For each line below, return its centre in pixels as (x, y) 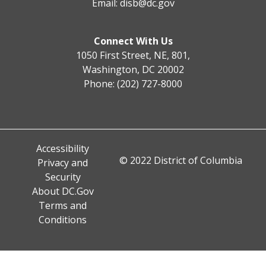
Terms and (63, 205)
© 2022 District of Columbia (181, 160)
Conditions (63, 219)
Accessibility (63, 148)
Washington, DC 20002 (133, 69)
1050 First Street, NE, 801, (133, 55)
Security (63, 177)
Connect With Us (133, 41)
